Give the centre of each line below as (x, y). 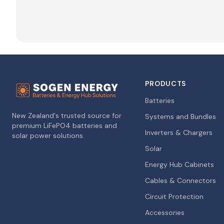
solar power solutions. (48, 135)
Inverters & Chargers (178, 132)
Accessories (164, 212)
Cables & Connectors (180, 180)
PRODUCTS (165, 83)
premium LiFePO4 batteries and (64, 125)
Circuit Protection (174, 196)
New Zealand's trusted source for (67, 115)
